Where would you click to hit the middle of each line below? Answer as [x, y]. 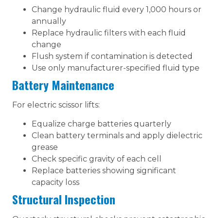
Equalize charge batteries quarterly [101, 124]
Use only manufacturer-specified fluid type [116, 68]
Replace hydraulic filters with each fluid [109, 33]
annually [49, 21]
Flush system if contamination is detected [112, 56]
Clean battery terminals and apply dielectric [117, 135]
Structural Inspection [64, 199]
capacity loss [55, 182]
